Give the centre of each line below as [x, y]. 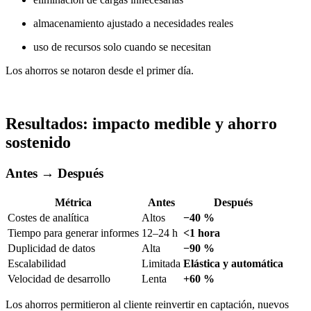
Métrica [73, 202]
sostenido [38, 143]
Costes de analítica [48, 217]
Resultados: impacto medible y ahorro [141, 124]
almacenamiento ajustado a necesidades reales [133, 24]
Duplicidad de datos [51, 248]
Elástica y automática [233, 263]
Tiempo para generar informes [73, 233]
